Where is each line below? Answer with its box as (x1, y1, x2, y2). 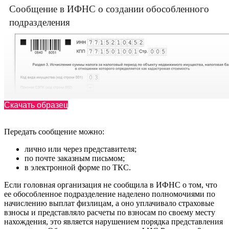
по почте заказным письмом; (25, 154, 125, 163)
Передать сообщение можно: (4, 127, 104, 136)
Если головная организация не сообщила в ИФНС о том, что (4, 180, 217, 190)
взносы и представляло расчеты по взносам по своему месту (4, 208, 215, 217)
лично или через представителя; (25, 145, 136, 154)
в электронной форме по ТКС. (25, 163, 131, 172)
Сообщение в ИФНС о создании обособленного (9, 4, 209, 15)
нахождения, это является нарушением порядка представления (4, 217, 223, 226)
